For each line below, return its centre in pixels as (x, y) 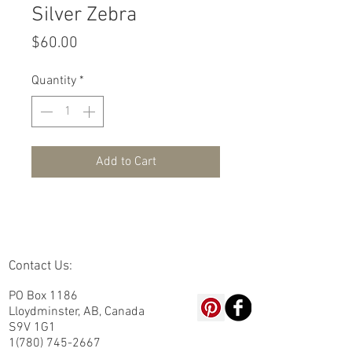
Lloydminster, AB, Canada (77, 312)
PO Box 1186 (43, 296)
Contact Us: (40, 266)
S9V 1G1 (32, 328)
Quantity (54, 81)
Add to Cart (126, 162)
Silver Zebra (84, 15)
